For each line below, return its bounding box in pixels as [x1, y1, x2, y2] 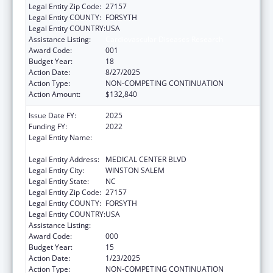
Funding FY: [29, 121, 67, 132]
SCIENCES [105, 143, 140, 154]
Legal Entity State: [29, 175, 89, 186]
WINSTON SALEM [105, 165, 165, 175]
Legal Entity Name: [29, 132, 92, 143]
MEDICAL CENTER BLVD [105, 154, 186, 165]
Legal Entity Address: [29, 154, 99, 165]
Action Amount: [29, 88, 80, 99]
